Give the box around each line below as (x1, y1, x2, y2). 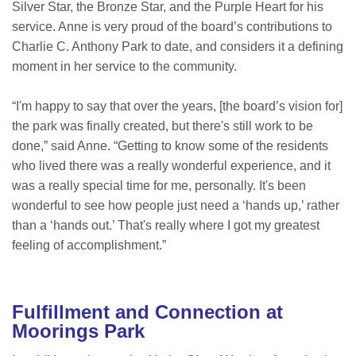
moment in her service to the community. (12, 60, 237, 74)
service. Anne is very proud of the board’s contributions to (12, 20, 332, 34)
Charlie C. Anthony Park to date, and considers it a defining (12, 40, 343, 54)
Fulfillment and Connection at (12, 301, 283, 323)
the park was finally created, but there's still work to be (12, 119, 313, 133)
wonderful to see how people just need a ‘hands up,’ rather (12, 199, 339, 213)
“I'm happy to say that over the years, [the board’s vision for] (12, 99, 342, 114)
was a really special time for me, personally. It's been (12, 179, 306, 193)
